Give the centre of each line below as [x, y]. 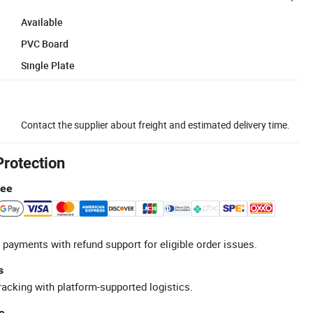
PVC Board [45, 43]
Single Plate [48, 65]
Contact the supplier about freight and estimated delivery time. [155, 124]
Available [42, 22]
